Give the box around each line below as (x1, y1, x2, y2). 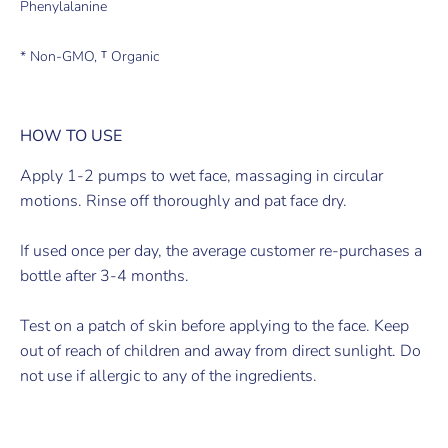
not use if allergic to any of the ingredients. (20, 364, 317, 387)
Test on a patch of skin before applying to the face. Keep (20, 314, 409, 337)
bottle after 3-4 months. (20, 264, 189, 287)
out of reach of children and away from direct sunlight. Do (20, 339, 421, 362)
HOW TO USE (20, 124, 122, 147)
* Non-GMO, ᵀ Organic (20, 46, 159, 66)
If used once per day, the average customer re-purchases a (20, 239, 422, 262)
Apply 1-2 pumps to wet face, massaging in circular (20, 164, 383, 187)
